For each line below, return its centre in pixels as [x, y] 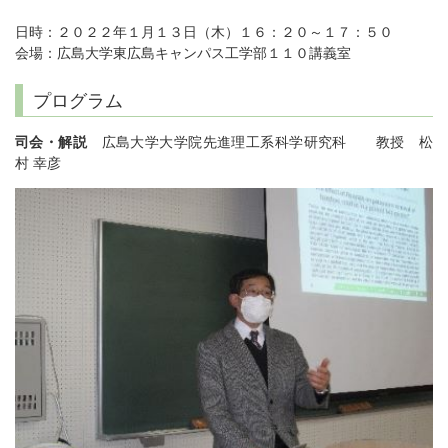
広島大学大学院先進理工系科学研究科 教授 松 [260, 142]
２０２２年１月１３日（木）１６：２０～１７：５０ [225, 33]
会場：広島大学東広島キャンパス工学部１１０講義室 [183, 54]
